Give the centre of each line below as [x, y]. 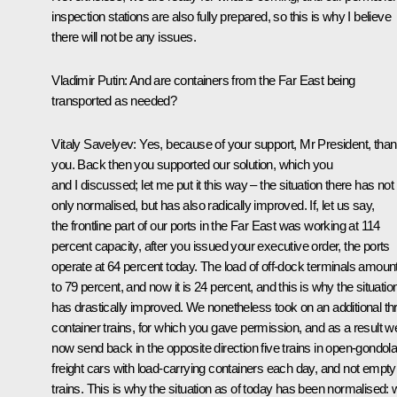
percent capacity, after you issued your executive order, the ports [221, 245]
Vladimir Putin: [90, 80]
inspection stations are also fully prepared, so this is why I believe [221, 16]
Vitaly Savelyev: [96, 144]
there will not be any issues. [124, 36]
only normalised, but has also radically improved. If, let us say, [213, 205]
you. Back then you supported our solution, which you [192, 164]
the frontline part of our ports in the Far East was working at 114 [216, 225]
